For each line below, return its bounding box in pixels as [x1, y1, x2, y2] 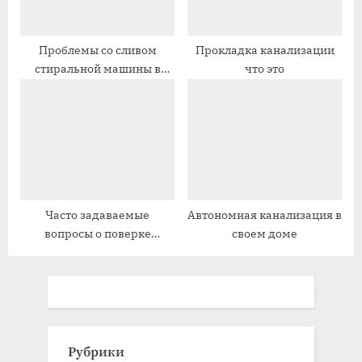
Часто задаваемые [45, 208, 149, 223]
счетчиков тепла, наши [32, 245, 162, 260]
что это [245, 61, 284, 77]
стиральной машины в [34, 61, 161, 77]
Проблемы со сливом [38, 43, 157, 58]
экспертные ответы [43, 263, 152, 279]
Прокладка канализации [195, 43, 335, 58]
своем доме [232, 226, 297, 242]
